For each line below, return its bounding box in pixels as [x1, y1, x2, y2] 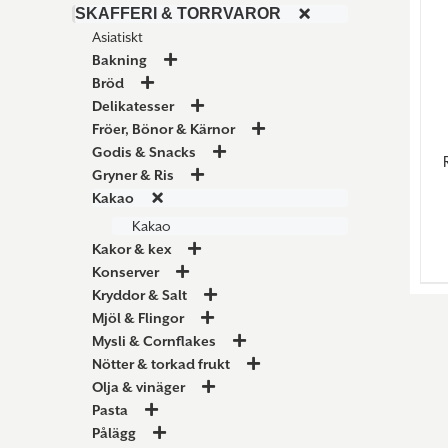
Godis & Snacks [92, 144, 196, 161]
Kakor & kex [92, 241, 171, 258]
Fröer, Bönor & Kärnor [92, 121, 235, 138]
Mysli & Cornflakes [92, 333, 216, 350]
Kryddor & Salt [92, 287, 187, 304]
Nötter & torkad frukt [92, 356, 230, 373]
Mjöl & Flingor [92, 310, 184, 327]
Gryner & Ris [92, 167, 174, 184]
